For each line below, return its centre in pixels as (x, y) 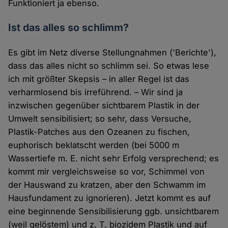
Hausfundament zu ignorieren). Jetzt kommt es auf (110, 198)
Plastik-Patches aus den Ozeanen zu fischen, (99, 132)
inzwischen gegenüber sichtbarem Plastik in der (104, 106)
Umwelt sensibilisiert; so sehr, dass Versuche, (100, 119)
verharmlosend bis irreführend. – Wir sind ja (96, 92)
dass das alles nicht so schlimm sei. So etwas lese (109, 66)
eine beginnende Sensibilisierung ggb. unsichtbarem (114, 211)
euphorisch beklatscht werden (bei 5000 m (94, 145)
